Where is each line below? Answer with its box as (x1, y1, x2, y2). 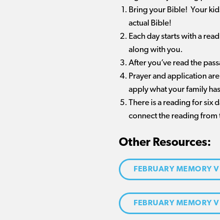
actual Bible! (129, 19, 171, 27)
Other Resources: (119, 137, 211, 149)
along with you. (129, 46, 183, 54)
